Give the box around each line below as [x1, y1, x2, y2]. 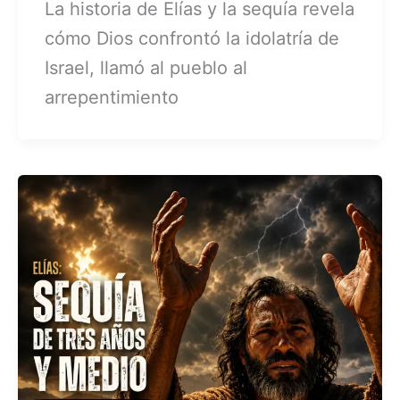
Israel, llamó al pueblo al [45, 56, 248, 79]
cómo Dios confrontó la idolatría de [45, 27, 340, 49]
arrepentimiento [45, 86, 179, 108]
